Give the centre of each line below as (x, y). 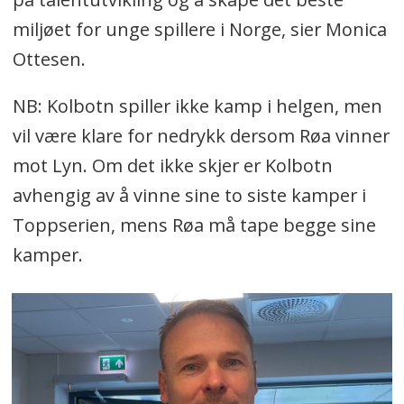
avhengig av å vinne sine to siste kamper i (189, 196)
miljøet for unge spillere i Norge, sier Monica (199, 29)
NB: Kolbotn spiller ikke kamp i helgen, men (197, 106)
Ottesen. (49, 59)
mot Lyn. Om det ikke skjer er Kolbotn (172, 166)
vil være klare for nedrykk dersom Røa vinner (201, 136)
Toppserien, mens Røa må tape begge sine (194, 225)
